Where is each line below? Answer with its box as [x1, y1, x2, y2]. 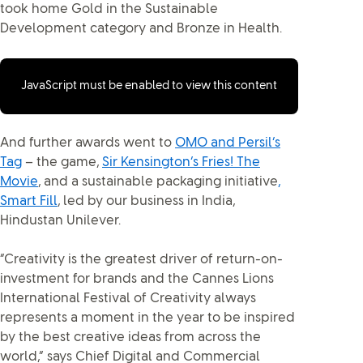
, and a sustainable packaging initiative [38, 175, 278, 190]
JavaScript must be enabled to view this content [21, 80, 277, 93]
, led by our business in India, [58, 194, 235, 209]
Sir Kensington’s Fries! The [102, 156, 260, 170]
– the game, [22, 156, 102, 170]
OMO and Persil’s [175, 136, 280, 151]
